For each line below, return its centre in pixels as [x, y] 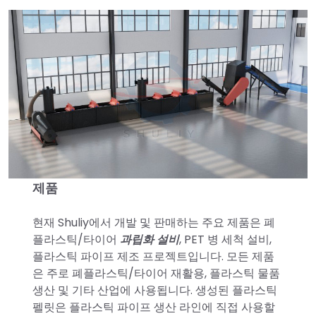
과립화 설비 [148, 239]
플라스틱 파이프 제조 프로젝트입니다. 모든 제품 [153, 256]
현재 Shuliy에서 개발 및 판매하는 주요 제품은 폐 [153, 222]
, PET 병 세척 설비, [225, 239]
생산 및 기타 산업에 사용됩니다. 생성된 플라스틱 [154, 290]
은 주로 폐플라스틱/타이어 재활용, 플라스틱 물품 [156, 273]
